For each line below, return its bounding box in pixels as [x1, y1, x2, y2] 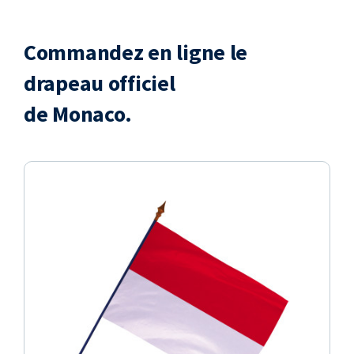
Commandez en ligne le [24, 38, 248, 67]
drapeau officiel [24, 69, 175, 98]
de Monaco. [24, 100, 133, 129]
